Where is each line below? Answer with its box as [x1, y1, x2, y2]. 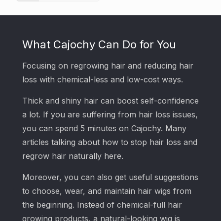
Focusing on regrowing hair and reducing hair [22, 61, 193, 71]
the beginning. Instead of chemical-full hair [22, 200, 182, 210]
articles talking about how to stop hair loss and [22, 137, 197, 147]
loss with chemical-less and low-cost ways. [22, 74, 183, 85]
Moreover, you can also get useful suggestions [22, 172, 198, 183]
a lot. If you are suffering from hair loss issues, [22, 110, 198, 120]
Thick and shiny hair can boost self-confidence [22, 96, 199, 106]
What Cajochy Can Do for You [22, 38, 176, 51]
